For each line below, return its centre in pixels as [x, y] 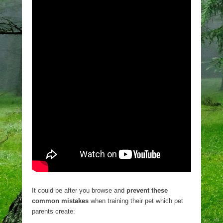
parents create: [54, 211]
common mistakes [60, 201]
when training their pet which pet [136, 201]
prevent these [147, 190]
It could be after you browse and [79, 190]
